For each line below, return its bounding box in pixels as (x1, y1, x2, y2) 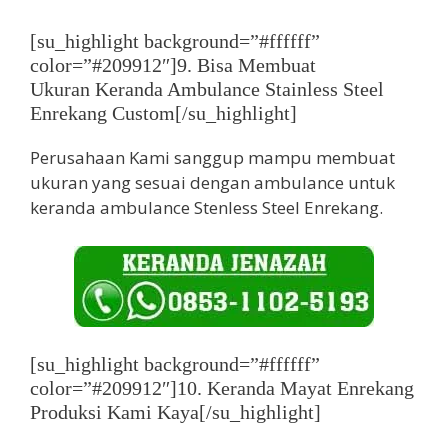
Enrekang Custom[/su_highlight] (30, 102, 297, 125)
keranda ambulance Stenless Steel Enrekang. (30, 196, 383, 220)
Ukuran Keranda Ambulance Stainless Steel (30, 78, 384, 101)
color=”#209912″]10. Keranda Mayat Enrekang (30, 377, 414, 400)
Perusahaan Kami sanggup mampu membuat (30, 146, 395, 170)
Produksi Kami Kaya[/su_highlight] (30, 401, 321, 424)
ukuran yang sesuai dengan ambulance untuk (30, 171, 395, 195)
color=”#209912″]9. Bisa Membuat (30, 54, 316, 77)
